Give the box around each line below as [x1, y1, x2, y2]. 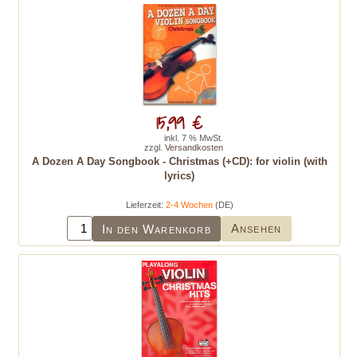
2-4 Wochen [165, 200, 213, 210]
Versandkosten [165, 143, 223, 152]
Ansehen [230, 222, 282, 235]
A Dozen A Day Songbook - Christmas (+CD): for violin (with [31, 155, 328, 167]
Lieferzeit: [125, 200, 166, 210]
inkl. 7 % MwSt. [164, 133, 223, 143]
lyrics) [164, 170, 194, 182]
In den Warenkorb [101, 222, 211, 236]
